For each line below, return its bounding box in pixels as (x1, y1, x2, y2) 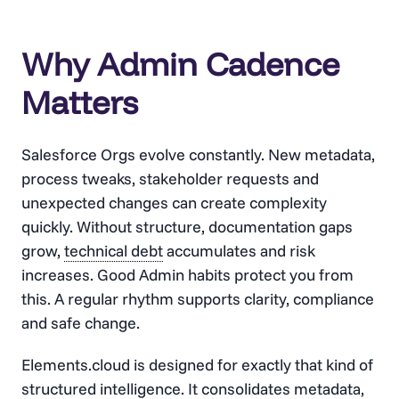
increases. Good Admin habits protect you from (21, 264, 354, 285)
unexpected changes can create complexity (21, 191, 327, 213)
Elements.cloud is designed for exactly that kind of (21, 354, 373, 375)
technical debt (64, 240, 163, 261)
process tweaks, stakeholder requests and (21, 167, 319, 189)
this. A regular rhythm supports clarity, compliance (21, 288, 374, 309)
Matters (21, 81, 138, 122)
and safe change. (21, 312, 140, 333)
